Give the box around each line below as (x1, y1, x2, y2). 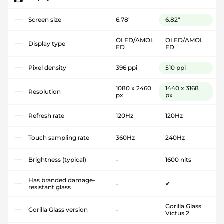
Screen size (28, 16, 61, 24)
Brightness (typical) (28, 156, 86, 164)
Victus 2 (165, 209, 189, 217)
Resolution (28, 88, 61, 96)
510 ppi (165, 64, 186, 72)
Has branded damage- (28, 176, 95, 184)
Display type (28, 40, 65, 48)
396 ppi (116, 64, 137, 72)
